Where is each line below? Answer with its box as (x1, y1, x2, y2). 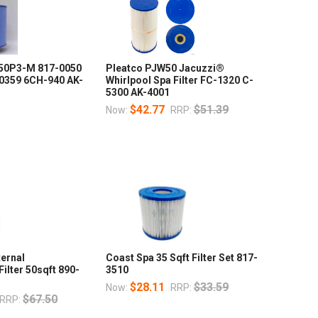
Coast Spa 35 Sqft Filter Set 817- (105, 252, 258, 264)
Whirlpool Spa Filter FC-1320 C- (105, 75, 253, 87)
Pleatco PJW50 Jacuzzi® (105, 62, 224, 75)
